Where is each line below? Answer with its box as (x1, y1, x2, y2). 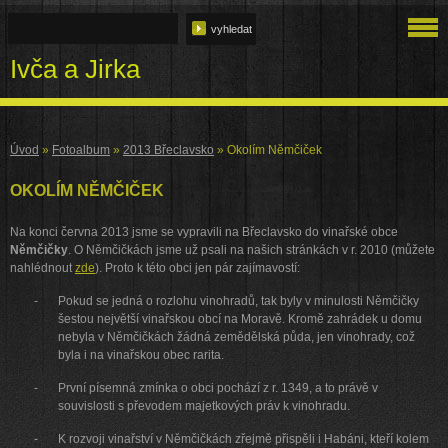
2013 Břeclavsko (123, 143, 214, 157)
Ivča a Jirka (10, 55, 140, 83)
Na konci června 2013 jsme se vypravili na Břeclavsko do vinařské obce (10, 225, 398, 239)
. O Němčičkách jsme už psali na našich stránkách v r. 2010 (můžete (68, 243, 435, 257)
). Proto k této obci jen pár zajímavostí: (95, 261, 300, 275)
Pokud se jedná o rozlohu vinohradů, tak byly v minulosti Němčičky (58, 294, 419, 308)
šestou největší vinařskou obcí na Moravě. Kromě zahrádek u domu (58, 312, 422, 326)
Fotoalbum (52, 143, 110, 157)
